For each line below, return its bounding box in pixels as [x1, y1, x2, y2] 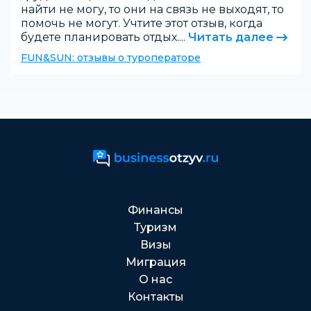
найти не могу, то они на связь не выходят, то [21, 3, 284, 16]
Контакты [127, 290, 184, 303]
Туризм [134, 221, 177, 234]
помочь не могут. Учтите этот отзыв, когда [21, 17, 262, 30]
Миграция [125, 255, 186, 269]
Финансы [128, 203, 183, 217]
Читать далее [185, 31, 276, 44]
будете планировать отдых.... [21, 31, 185, 44]
